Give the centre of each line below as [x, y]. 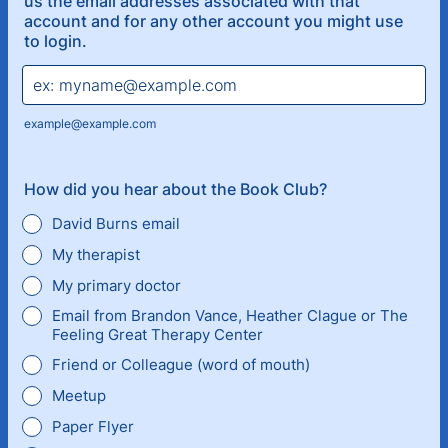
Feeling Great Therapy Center [157, 334]
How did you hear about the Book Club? [175, 189]
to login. [55, 41]
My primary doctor [116, 285]
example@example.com [90, 123]
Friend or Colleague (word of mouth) [181, 364]
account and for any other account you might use [213, 21]
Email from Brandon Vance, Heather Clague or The [230, 315]
